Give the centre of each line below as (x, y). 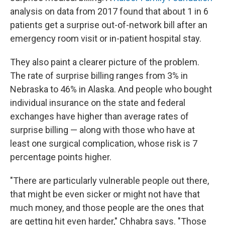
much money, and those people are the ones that (107, 208)
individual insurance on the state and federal (98, 103)
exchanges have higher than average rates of (99, 117)
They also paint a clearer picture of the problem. (105, 62)
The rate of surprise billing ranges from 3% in (99, 76)
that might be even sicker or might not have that (105, 194)
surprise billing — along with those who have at (102, 130)
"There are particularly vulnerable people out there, (109, 181)
